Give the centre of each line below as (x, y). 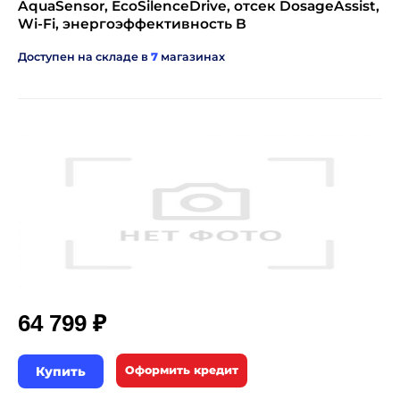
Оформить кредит (182, 370)
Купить (61, 371)
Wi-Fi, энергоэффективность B (132, 24)
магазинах (192, 57)
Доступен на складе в (84, 57)
